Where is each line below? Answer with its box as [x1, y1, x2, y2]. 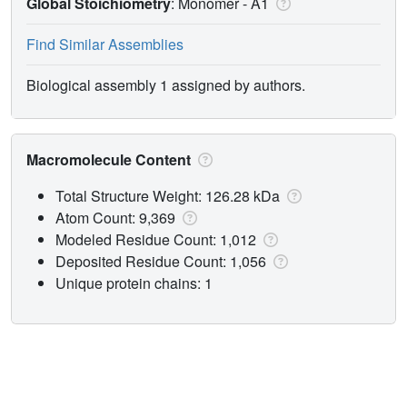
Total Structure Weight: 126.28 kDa [55, 184, 283, 206]
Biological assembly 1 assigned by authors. [26, 74, 305, 95]
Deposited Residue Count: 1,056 [55, 250, 270, 272]
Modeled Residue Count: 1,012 [55, 228, 260, 250]
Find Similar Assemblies [26, 33, 184, 55]
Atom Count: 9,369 [55, 206, 179, 228]
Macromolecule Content [26, 148, 194, 170]
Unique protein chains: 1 [55, 272, 213, 293]
